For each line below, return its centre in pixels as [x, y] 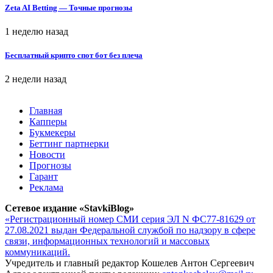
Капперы [48, 122]
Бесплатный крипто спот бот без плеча [74, 55]
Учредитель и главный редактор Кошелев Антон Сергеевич [129, 263]
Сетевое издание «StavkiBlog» [69, 208]
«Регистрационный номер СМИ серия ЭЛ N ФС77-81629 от [130, 219]
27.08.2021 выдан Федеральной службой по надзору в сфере [130, 230]
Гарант [44, 177]
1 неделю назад [37, 31]
